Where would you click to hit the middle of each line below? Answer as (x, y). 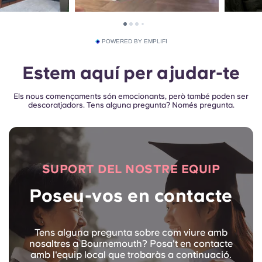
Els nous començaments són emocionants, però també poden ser (131, 96)
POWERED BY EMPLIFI (134, 42)
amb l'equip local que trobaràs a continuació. (131, 255)
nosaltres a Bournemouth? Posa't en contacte (131, 244)
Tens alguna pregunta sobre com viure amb (131, 233)
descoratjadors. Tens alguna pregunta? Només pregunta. (131, 105)
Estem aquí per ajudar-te (131, 73)
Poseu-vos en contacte (131, 196)
